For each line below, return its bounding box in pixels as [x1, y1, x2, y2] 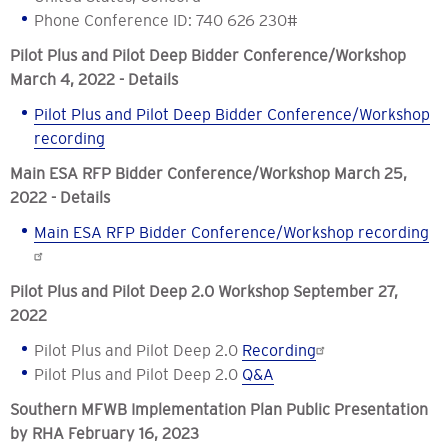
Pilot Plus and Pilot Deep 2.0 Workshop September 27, [10, 282, 398, 301]
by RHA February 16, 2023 [10, 424, 199, 443]
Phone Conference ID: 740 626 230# [34, 11, 298, 30]
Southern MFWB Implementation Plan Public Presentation [10, 400, 428, 419]
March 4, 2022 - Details [10, 70, 178, 89]
